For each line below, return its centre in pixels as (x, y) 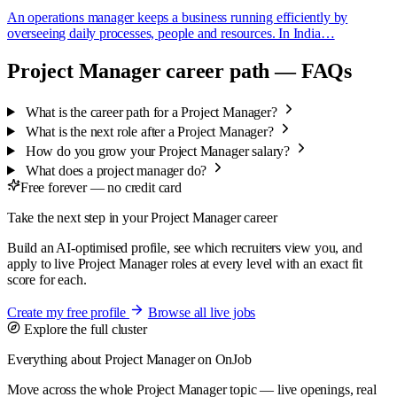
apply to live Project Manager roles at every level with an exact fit (185, 263)
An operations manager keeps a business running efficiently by (178, 17)
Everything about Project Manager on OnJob (129, 359)
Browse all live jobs (202, 312)
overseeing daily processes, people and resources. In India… (171, 33)
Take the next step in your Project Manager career (142, 217)
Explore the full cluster (84, 329)
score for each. (47, 279)
